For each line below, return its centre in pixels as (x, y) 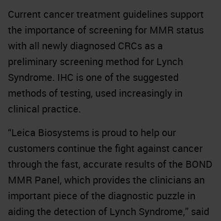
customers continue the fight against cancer (105, 148)
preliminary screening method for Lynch (95, 61)
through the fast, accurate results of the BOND (110, 164)
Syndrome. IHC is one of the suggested (93, 77)
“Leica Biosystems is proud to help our (92, 132)
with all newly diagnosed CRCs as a (85, 45)
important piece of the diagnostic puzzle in (102, 195)
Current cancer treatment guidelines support (106, 14)
